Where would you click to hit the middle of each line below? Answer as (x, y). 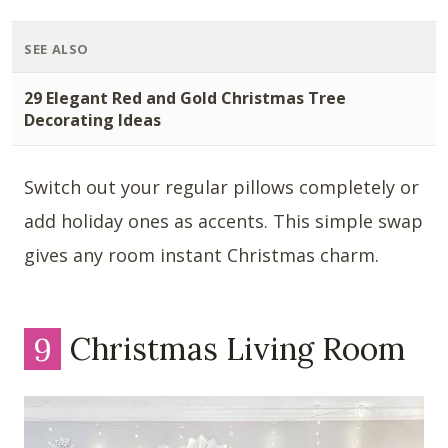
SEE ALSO (57, 48)
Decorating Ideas (92, 119)
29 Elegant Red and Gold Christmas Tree (185, 97)
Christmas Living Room (234, 349)
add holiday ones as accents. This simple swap (223, 220)
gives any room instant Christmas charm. (201, 254)
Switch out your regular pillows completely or (221, 186)
